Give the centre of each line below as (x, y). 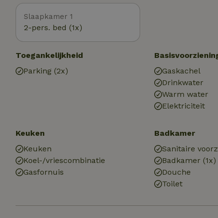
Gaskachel (182, 71)
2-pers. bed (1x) (53, 27)
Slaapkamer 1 (48, 17)
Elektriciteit (184, 106)
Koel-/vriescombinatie (64, 160)
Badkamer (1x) (189, 160)
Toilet (173, 184)
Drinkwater (183, 82)
